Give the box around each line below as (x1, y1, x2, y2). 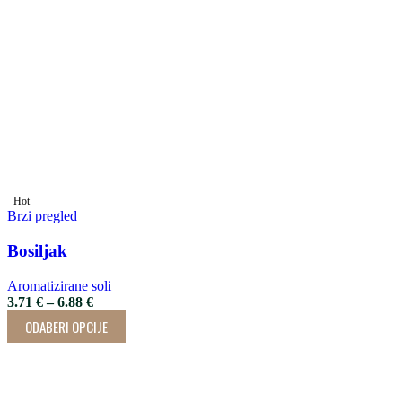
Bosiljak (7, 240, 67, 260)
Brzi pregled (7, 208, 77, 224)
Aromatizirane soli (7, 277, 111, 293)
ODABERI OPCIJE (25, 316, 108, 336)
